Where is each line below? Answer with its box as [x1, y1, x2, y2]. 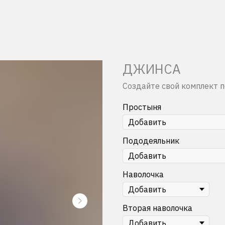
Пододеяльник [123, 136, 179, 146]
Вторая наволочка [123, 203, 192, 213]
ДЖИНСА [123, 60, 181, 77]
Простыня [123, 102, 161, 112]
